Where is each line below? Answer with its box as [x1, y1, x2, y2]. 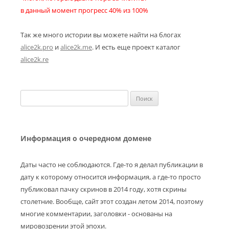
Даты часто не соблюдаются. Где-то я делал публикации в [20, 160, 203, 170]
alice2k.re [20, 55, 49, 64]
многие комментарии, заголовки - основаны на [20, 209, 172, 219]
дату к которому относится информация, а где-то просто [20, 172, 201, 182]
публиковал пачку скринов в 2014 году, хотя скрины [20, 185, 187, 194]
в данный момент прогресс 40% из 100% [20, 6, 148, 15]
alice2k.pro [20, 42, 53, 52]
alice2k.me [60, 42, 92, 52]
